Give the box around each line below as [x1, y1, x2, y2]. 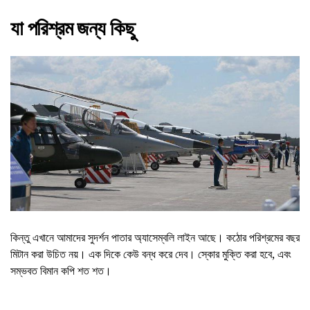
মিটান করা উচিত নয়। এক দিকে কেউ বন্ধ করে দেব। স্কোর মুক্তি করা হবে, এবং [10, 246, 291, 262]
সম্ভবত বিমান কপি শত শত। [10, 262, 111, 278]
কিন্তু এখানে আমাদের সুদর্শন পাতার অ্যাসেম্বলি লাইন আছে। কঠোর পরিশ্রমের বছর [10, 229, 300, 245]
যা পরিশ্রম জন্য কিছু [10, 17, 135, 41]
